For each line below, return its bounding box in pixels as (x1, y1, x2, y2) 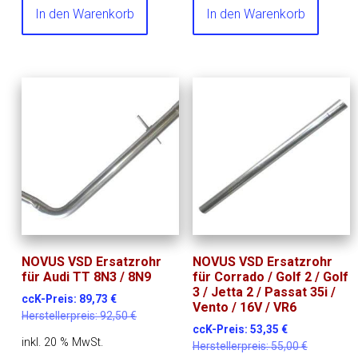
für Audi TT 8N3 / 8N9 (22, 269, 152, 285)
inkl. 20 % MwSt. (22, 336, 104, 350)
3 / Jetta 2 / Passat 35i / (192, 284, 336, 300)
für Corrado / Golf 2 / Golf (192, 269, 348, 285)
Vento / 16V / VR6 (192, 300, 296, 316)
